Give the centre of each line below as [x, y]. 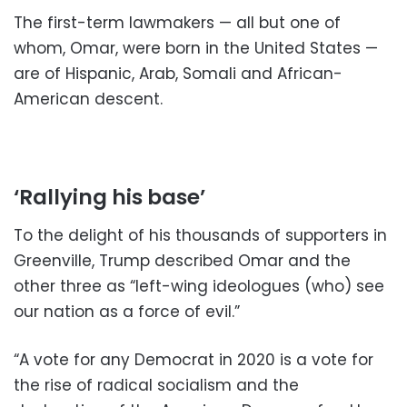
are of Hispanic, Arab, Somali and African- [178, 74]
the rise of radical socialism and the [156, 385]
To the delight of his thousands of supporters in [200, 235]
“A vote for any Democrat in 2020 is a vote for [194, 359]
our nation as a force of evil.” [127, 311]
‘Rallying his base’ [109, 198]
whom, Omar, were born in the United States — [196, 49]
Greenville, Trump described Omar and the [182, 260]
